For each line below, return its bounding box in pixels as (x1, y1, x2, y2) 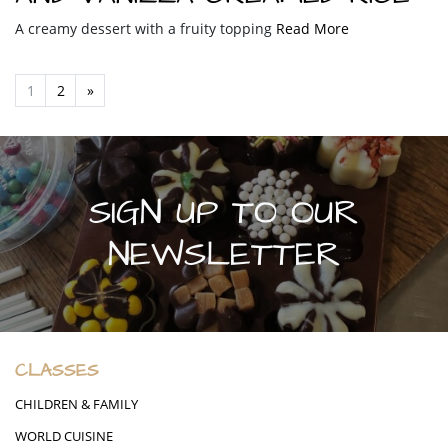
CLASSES (15, 358, 99, 383)
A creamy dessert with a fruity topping (15, 18, 276, 38)
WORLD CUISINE (15, 427, 113, 445)
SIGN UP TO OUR (89, 187, 359, 237)
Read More (276, 18, 349, 38)
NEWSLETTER (107, 229, 341, 279)
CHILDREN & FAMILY (15, 395, 138, 413)
